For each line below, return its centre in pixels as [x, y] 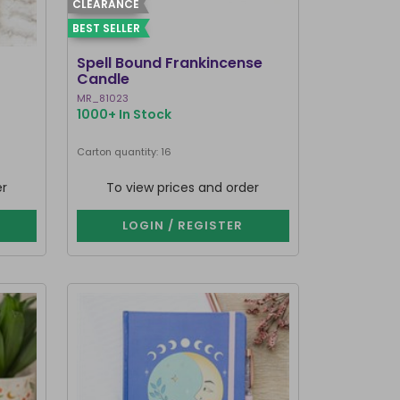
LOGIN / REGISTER [183, 225]
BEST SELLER [106, 28]
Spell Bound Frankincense [169, 63]
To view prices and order [183, 187]
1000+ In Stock [124, 114]
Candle [103, 79]
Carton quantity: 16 [124, 152]
